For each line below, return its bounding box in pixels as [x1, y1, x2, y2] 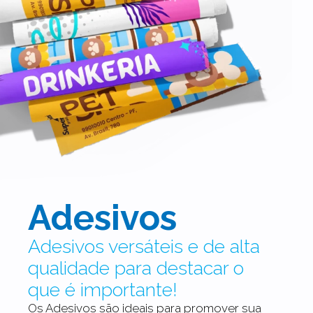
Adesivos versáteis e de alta [28, 235, 260, 258]
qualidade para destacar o [28, 257, 244, 279]
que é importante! [28, 279, 177, 301]
